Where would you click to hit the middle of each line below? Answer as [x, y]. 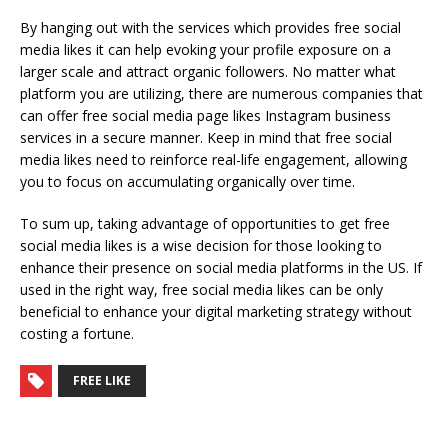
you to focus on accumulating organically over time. [187, 182]
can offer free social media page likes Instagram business [205, 116]
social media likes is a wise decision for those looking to [201, 246]
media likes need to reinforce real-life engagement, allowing [213, 160]
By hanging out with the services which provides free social [210, 28]
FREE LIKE [102, 381]
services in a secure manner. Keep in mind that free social [206, 138]
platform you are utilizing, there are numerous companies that [221, 94]
